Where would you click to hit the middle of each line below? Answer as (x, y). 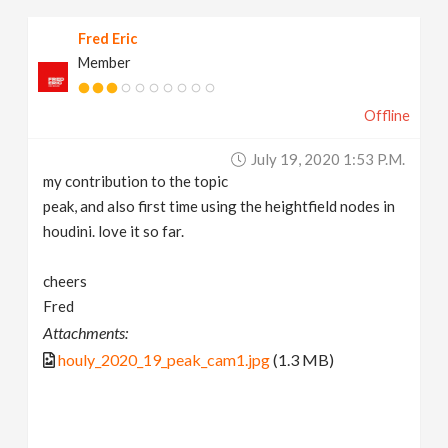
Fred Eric (108, 38)
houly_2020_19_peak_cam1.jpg (164, 359)
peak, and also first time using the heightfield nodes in (219, 205)
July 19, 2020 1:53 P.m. (327, 158)
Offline (386, 115)
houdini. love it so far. (114, 230)
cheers (65, 280)
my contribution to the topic (136, 180)
